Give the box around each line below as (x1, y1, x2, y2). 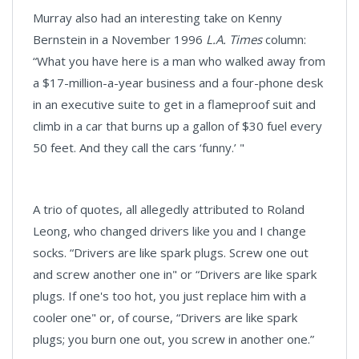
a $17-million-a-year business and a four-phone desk (33, 75, 323, 91)
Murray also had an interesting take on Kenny (33, 10, 282, 26)
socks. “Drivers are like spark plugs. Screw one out (33, 244, 309, 260)
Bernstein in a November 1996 (33, 31, 206, 47)
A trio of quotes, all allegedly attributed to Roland (33, 201, 305, 217)
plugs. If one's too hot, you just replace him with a (33, 288, 306, 304)
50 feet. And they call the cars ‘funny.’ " (33, 139, 244, 155)
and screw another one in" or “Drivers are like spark (33, 266, 317, 282)
